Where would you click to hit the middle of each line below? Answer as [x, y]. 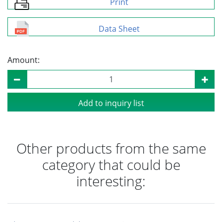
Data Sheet [119, 28]
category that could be [111, 164]
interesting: [111, 181]
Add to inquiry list [111, 103]
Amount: [24, 60]
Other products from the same [111, 148]
